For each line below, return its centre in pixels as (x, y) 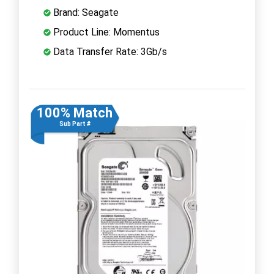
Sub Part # (75, 124)
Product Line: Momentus (105, 32)
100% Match (75, 113)
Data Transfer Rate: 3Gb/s (109, 51)
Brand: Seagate (85, 12)
